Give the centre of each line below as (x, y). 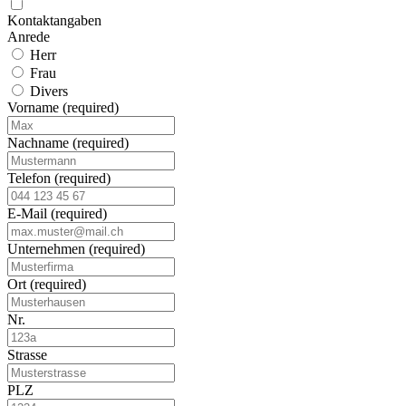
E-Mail (29, 213)
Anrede (29, 36)
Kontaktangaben (54, 20)
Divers (47, 91)
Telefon (31, 178)
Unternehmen (48, 248)
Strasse (27, 354)
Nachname (40, 142)
